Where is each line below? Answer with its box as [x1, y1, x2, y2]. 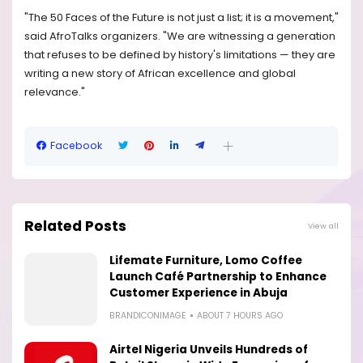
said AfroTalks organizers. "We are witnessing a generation [24, 28, 335, 45]
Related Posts [24, 216, 126, 236]
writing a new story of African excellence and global [24, 66, 296, 82]
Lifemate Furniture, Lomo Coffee [109, 252, 302, 268]
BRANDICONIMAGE [109, 309, 186, 322]
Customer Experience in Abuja [109, 284, 288, 301]
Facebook [50, 139, 102, 153]
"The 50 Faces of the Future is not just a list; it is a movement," [24, 10, 339, 26]
